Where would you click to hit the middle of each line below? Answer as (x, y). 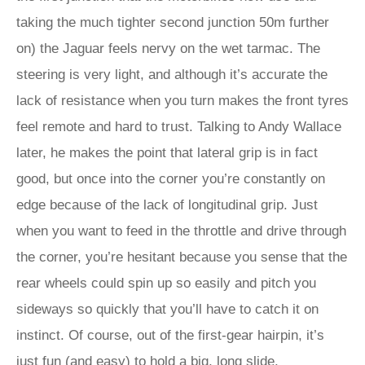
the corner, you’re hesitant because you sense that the (182, 257)
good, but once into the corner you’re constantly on (171, 179)
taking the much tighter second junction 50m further (173, 22)
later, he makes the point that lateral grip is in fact (167, 153)
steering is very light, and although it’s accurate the (172, 75)
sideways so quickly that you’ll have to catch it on (167, 309)
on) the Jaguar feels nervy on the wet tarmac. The (168, 48)
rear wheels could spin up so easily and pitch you (166, 283)
